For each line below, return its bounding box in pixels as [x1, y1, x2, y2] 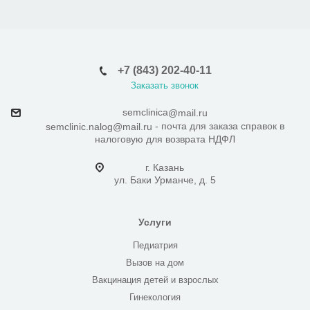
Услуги [138, 216, 172, 228]
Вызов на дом [126, 257, 184, 268]
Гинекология [129, 291, 181, 302]
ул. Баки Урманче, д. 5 [113, 174, 216, 185]
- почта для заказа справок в [152, 120, 284, 131]
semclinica [122, 107, 168, 118]
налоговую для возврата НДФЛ [94, 133, 235, 145]
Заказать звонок [131, 80, 199, 91]
